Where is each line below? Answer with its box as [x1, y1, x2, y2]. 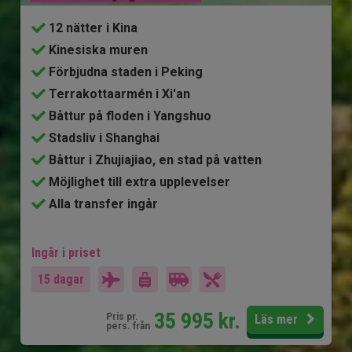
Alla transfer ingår [49, 196, 159, 212]
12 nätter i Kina [49, 20, 138, 36]
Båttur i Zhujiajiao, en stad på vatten [49, 152, 262, 168]
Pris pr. [105, 310, 138, 322]
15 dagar [38, 271, 85, 287]
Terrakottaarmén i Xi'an [49, 86, 191, 102]
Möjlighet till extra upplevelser [49, 174, 231, 190]
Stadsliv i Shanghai [49, 130, 160, 146]
